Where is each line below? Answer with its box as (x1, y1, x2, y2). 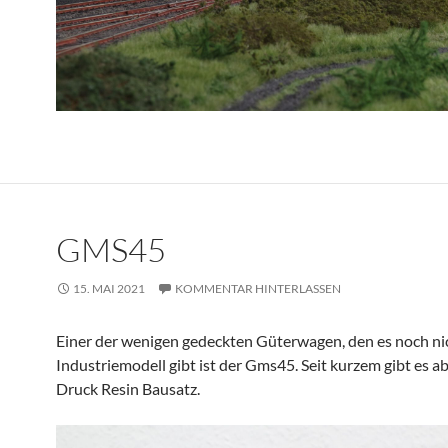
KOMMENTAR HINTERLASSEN (175, 280, 341, 296)
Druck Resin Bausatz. (56, 378, 200, 398)
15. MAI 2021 (73, 280, 145, 296)
